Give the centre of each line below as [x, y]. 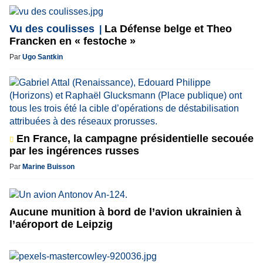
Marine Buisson [48, 166]
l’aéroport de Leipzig [61, 224]
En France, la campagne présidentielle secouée [134, 138]
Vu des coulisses [52, 28]
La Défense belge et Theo [167, 28]
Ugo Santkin [43, 57]
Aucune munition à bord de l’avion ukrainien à [125, 212]
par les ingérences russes [74, 151]
